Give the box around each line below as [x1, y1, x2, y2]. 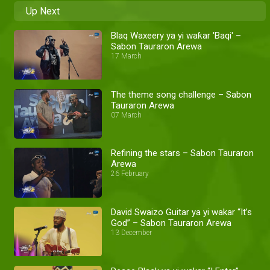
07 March [111, 110, 142, 119]
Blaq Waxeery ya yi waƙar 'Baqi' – [111, 30, 242, 42]
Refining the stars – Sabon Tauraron [111, 148, 183, 159]
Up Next [26, 5, 60, 17]
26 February [111, 169, 149, 178]
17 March [111, 52, 142, 61]
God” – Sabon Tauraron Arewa [111, 218, 232, 229]
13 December [111, 228, 152, 237]
